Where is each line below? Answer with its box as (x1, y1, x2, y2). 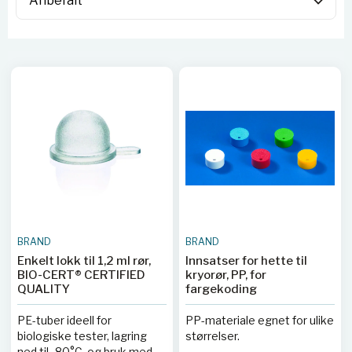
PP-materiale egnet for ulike (185, 313, 334, 327)
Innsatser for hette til (185, 254, 307, 268)
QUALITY (17, 282, 70, 296)
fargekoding (185, 282, 257, 296)
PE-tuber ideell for (17, 313, 112, 327)
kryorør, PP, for (185, 268, 266, 282)
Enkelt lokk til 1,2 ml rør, (17, 254, 151, 268)
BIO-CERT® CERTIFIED (17, 268, 145, 282)
